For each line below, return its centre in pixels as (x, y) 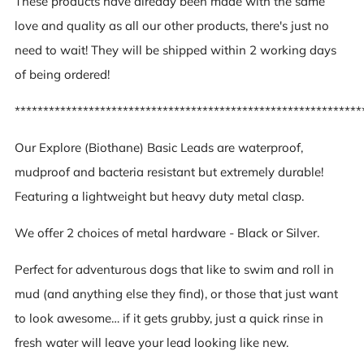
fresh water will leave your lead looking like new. (152, 342)
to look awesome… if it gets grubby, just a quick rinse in (169, 318)
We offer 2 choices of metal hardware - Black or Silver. (167, 232)
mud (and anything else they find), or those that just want (176, 293)
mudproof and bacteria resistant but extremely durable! (169, 171)
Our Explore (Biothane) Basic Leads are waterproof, (159, 147)
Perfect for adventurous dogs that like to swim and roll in (174, 269)
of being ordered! (62, 74)
